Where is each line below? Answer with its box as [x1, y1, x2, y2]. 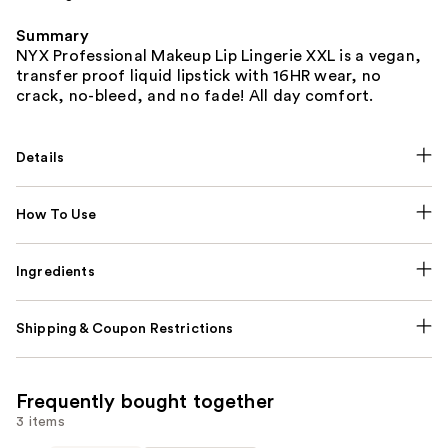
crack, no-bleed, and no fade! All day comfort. [16, 87, 374, 104]
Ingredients [16, 264, 95, 279]
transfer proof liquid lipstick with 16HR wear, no [16, 67, 382, 84]
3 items [16, 414, 65, 429]
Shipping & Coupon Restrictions [16, 321, 234, 336]
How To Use [16, 207, 97, 222]
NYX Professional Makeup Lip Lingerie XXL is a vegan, [16, 47, 421, 64]
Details [16, 150, 65, 165]
